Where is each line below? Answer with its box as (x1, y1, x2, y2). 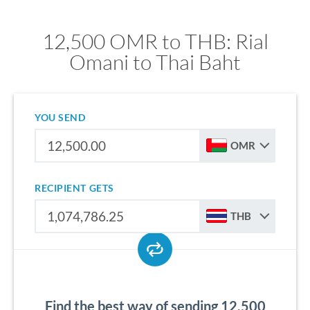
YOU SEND (35, 111, 86, 123)
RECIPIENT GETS (35, 182, 114, 194)
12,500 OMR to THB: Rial (42, 28, 268, 54)
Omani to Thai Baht (69, 49, 241, 75)
